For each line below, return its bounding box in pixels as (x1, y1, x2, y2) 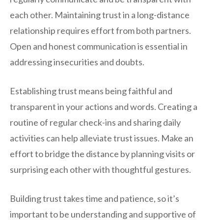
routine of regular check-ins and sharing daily (10, 116, 181, 128)
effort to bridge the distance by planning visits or (10, 148, 195, 159)
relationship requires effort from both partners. (10, 25, 191, 36)
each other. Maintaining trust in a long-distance (10, 9, 190, 20)
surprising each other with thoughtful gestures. (10, 164, 191, 175)
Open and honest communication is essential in (10, 40, 188, 52)
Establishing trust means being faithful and (10, 85, 172, 96)
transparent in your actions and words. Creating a (10, 101, 197, 112)
